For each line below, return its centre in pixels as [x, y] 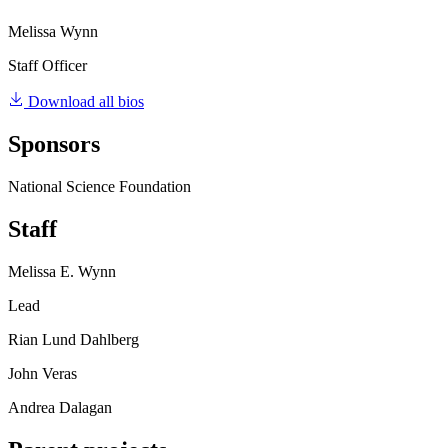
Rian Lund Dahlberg [73, 339]
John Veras [42, 373]
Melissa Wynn [53, 31]
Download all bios [86, 101]
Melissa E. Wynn [62, 271]
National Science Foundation [99, 186]
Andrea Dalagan [60, 407]
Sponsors [54, 143]
